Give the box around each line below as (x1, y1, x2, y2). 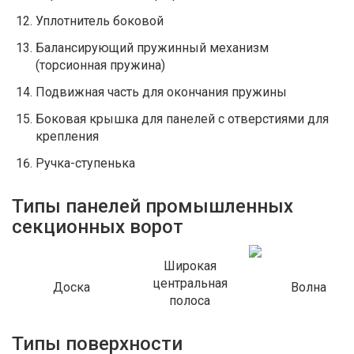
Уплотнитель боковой (36, 13, 164, 28)
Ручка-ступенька (36, 156, 135, 171)
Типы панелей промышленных (12, 195, 293, 217)
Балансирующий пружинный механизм (36, 40, 269, 55)
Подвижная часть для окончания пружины (36, 85, 287, 100)
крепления (36, 129, 99, 144)
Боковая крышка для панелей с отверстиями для (36, 111, 329, 126)
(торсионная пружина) (36, 58, 165, 73)
